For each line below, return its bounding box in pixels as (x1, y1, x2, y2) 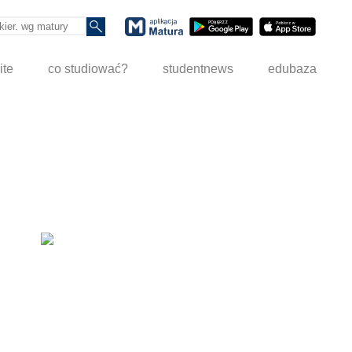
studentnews (163, 62, 234, 76)
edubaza (268, 62, 317, 76)
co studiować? (48, 62, 129, 76)
